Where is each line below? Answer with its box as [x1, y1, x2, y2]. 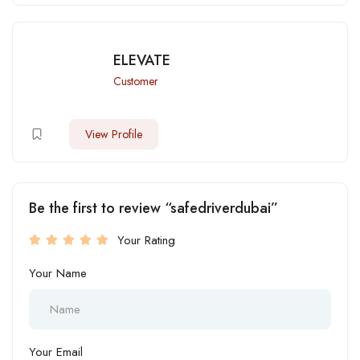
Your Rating [117, 231, 175, 249]
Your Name [29, 264, 87, 282]
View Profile [85, 125, 142, 142]
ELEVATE [113, 49, 170, 71]
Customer [113, 72, 158, 89]
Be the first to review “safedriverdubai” [29, 197, 278, 219]
